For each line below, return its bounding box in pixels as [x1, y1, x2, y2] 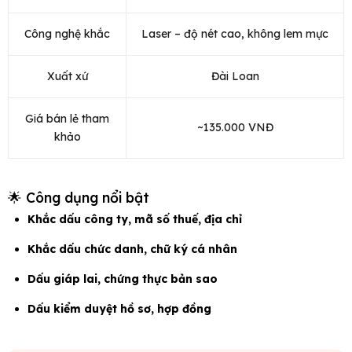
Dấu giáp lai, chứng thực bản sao [27, 272, 218, 287]
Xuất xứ [46, 69, 88, 84]
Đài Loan [211, 69, 259, 84]
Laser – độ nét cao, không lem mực [141, 27, 328, 42]
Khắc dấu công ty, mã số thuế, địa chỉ [27, 212, 242, 227]
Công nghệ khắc [24, 27, 110, 42]
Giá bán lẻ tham [25, 112, 109, 126]
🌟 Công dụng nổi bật [8, 189, 149, 207]
